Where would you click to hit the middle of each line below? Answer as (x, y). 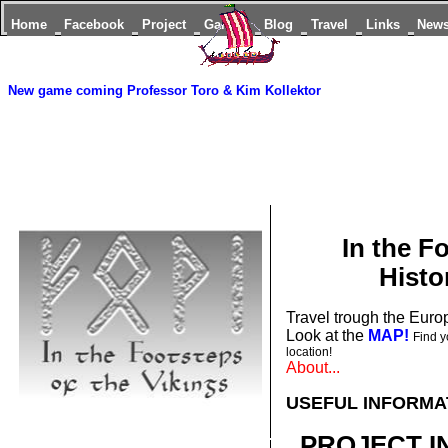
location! (308, 352)
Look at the (324, 336)
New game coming (65, 90)
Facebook (96, 24)
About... (312, 368)
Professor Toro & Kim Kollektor (224, 90)
